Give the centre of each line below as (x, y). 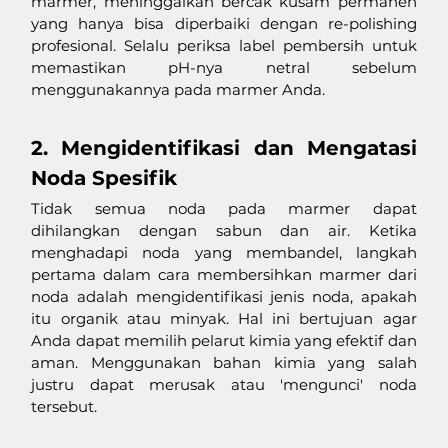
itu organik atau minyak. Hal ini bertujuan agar (224, 318)
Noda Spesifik (104, 177)
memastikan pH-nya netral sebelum (224, 67)
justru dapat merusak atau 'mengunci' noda (224, 384)
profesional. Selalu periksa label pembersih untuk (224, 45)
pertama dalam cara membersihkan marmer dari (224, 274)
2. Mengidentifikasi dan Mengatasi (224, 147)
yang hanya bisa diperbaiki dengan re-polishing (224, 23)
